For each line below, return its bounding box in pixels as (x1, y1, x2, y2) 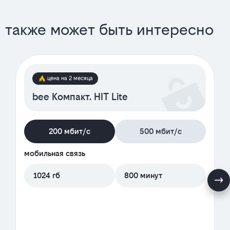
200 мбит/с (49, 127, 90, 136)
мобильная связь (24, 149, 85, 158)
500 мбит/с (139, 127, 182, 136)
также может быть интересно (5, 21, 214, 39)
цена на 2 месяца (47, 75, 93, 82)
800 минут (124, 171, 162, 180)
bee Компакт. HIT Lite (32, 91, 128, 103)
